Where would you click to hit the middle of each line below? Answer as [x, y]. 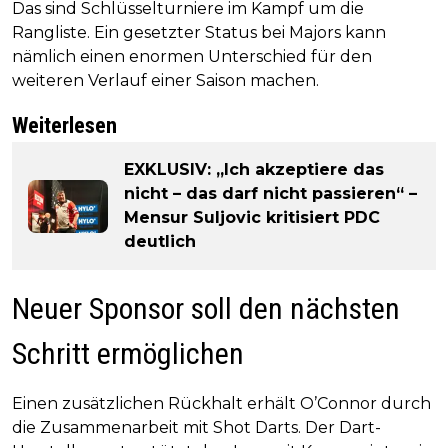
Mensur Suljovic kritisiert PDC [252, 218]
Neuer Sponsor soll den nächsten [206, 309]
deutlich [160, 242]
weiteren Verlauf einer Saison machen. [165, 81]
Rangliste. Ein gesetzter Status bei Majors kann [199, 33]
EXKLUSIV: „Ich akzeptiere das [254, 170]
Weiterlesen [64, 126]
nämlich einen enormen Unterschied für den [192, 57]
